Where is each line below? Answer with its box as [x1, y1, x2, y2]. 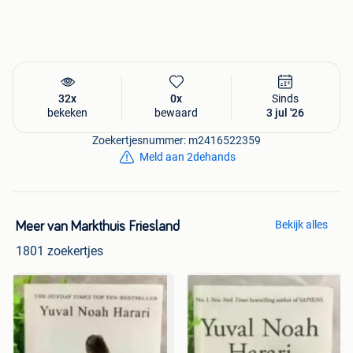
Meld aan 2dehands [139, 150, 236, 164]
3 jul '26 [266, 106, 305, 120]
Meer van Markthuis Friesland [16, 220, 180, 235]
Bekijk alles [275, 218, 328, 232]
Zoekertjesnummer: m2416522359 [92, 134, 261, 147]
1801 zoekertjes [16, 243, 103, 259]
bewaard [154, 106, 199, 120]
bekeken [47, 106, 88, 120]
